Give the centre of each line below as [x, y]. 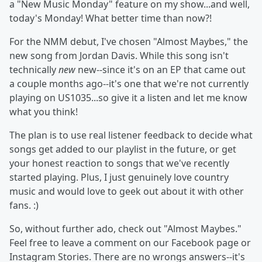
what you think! [44, 112]
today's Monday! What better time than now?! [111, 18]
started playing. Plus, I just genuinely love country [119, 177]
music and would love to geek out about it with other [127, 191]
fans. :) [24, 205]
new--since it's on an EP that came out [162, 70]
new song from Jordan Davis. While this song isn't [119, 56]
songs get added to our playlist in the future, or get [123, 149]
